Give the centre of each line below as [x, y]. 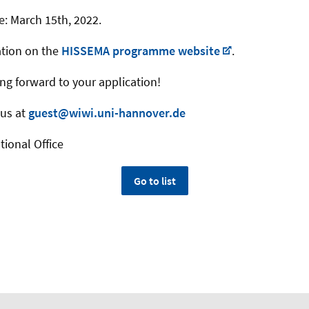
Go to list [154, 181]
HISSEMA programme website [141, 51]
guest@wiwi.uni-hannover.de [107, 113]
